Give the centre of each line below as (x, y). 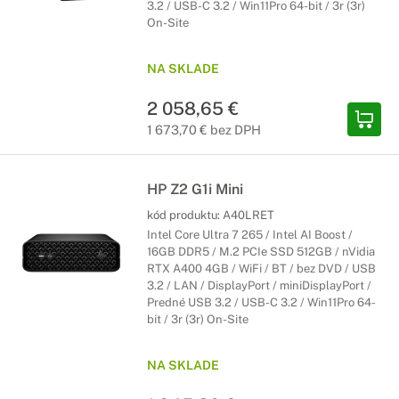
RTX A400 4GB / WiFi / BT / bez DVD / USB (261, 269)
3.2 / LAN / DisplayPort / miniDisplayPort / (259, 285)
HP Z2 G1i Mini (195, 189)
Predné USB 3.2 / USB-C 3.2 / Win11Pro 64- (261, 302)
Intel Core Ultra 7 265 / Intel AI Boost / (250, 235)
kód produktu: (185, 215)
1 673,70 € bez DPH (204, 130)
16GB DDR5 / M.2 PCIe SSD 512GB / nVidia (261, 252)
